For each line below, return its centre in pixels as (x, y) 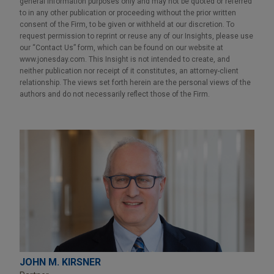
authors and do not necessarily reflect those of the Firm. (115, 94)
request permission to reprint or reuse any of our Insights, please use (136, 36)
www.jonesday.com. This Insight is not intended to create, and (125, 59)
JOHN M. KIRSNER (60, 262)
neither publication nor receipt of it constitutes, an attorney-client (129, 71)
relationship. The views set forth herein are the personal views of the (135, 82)
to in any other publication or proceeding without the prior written (128, 13)
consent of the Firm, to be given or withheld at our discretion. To (127, 24)
